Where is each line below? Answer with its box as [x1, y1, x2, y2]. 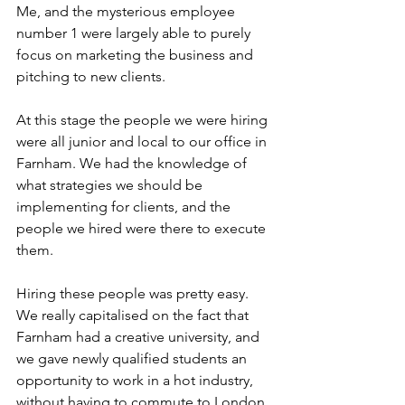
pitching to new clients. [16, 68, 165, 86]
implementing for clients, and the [16, 198, 234, 216]
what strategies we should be [16, 176, 206, 194]
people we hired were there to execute [16, 220, 269, 238]
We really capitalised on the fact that [16, 306, 252, 325]
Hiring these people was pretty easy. [16, 285, 252, 303]
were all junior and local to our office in [16, 133, 270, 151]
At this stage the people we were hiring [16, 111, 271, 129]
